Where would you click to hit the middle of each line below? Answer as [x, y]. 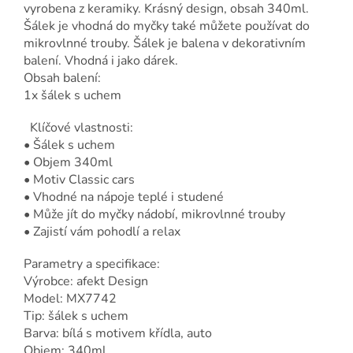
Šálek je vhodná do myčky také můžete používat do [167, 26]
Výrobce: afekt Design [86, 282]
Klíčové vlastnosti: [78, 128]
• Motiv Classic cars [79, 180]
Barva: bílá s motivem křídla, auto [118, 334]
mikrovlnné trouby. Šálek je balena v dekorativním [165, 44]
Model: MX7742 [70, 299]
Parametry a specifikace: [92, 264]
